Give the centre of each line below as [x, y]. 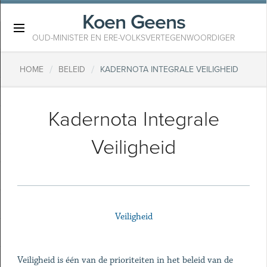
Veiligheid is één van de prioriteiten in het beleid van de [125, 260]
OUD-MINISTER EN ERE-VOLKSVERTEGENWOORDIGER [133, 38]
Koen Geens [133, 22]
